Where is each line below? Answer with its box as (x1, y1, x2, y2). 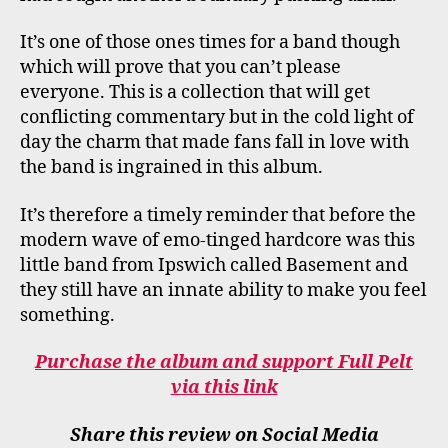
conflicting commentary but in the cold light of (20, 106, 414, 130)
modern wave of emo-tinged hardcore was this (20, 228, 415, 252)
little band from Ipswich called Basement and (20, 253, 408, 277)
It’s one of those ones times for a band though (20, 31, 400, 55)
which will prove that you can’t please (20, 56, 341, 80)
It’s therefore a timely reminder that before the (20, 203, 416, 227)
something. (20, 303, 115, 327)
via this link (170, 376, 278, 400)
